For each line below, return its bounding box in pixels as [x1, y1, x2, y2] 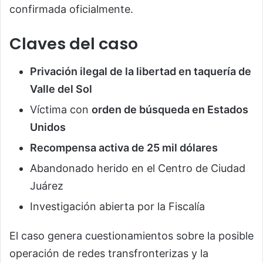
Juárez [30, 179, 63, 192]
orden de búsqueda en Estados [92, 103, 248, 116]
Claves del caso [9, 33, 138, 55]
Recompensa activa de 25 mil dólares [30, 141, 218, 154]
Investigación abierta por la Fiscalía [30, 200, 205, 213]
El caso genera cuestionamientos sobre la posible [9, 229, 254, 242]
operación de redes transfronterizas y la [9, 247, 208, 259]
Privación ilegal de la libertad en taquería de [30, 65, 251, 77]
